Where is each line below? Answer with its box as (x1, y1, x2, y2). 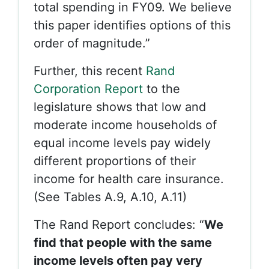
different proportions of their (34, 154, 196, 168)
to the (143, 82, 180, 96)
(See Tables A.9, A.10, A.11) (34, 190, 187, 204)
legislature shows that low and (34, 100, 206, 114)
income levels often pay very (34, 253, 202, 268)
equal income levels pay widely (34, 136, 211, 150)
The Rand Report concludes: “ (34, 217, 204, 232)
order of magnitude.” (34, 36, 150, 50)
